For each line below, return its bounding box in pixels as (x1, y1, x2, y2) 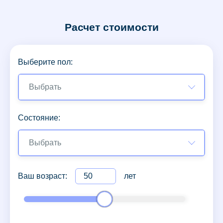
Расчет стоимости (64, 21, 159, 34)
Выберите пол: (18, 58, 73, 67)
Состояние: (18, 113, 60, 122)
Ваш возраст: (18, 172, 69, 181)
